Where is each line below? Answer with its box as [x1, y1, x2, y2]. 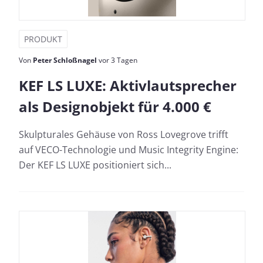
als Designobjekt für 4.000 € [19, 96, 211, 116]
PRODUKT [24, 33, 62, 45]
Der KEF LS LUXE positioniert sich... [19, 158, 171, 171]
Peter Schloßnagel [33, 55, 97, 65]
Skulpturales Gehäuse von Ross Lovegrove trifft [19, 127, 228, 141]
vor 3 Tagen [97, 55, 137, 65]
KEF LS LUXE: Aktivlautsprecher [19, 75, 237, 95]
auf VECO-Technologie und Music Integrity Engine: [19, 143, 238, 156]
